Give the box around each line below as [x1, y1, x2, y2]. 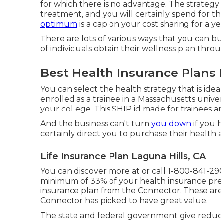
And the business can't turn [40, 119, 151, 128]
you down [151, 119, 191, 128]
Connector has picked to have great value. [40, 196, 208, 205]
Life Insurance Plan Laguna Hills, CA [40, 151, 206, 162]
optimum [40, 19, 77, 29]
